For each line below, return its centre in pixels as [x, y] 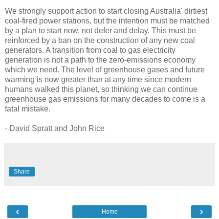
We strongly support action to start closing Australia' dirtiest [106, 11]
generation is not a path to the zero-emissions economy [100, 60]
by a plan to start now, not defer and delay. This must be [100, 31]
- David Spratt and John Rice [55, 129]
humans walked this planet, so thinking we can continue [101, 89]
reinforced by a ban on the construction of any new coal [100, 41]
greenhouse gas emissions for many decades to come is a [105, 99]
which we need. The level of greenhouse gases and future [105, 70]
